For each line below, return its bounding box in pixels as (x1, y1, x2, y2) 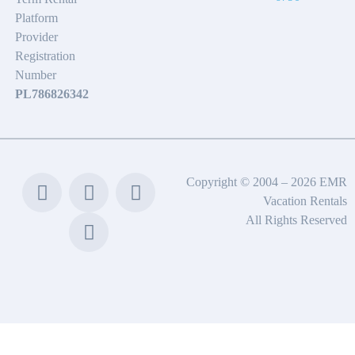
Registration (15, 49, 76, 63)
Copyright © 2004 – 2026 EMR (186, 175, 347, 189)
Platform (15, 11, 59, 25)
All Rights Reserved (246, 213, 347, 227)
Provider (15, 30, 59, 44)
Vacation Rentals (263, 194, 347, 208)
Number (15, 68, 57, 82)
